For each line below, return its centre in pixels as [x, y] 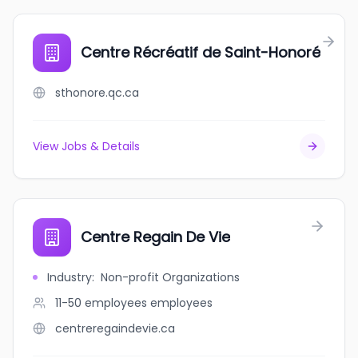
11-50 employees [101, 303]
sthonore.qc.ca [97, 93]
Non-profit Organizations [170, 277]
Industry [70, 277]
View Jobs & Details [86, 146]
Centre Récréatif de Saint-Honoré [201, 52]
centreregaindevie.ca [115, 328]
